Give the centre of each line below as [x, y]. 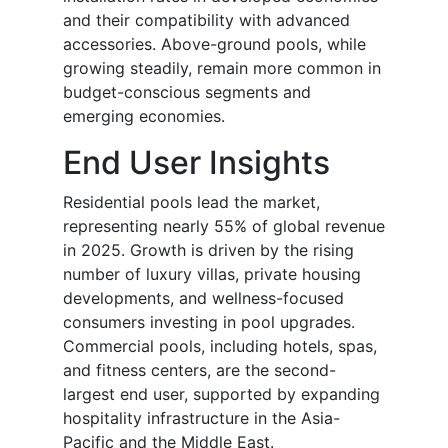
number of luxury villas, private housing [212, 274]
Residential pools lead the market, [191, 202]
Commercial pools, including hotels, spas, [220, 346]
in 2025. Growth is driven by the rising [208, 250]
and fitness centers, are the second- [199, 370]
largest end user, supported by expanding [221, 394]
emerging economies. [144, 116]
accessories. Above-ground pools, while [214, 44]
